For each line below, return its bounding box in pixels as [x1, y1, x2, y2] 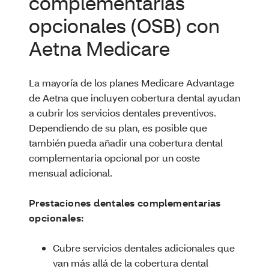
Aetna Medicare [29, 36, 170, 61]
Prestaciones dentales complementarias [29, 196, 221, 209]
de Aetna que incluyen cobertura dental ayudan [29, 91, 240, 104]
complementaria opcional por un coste [29, 151, 200, 164]
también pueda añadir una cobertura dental [29, 136, 223, 149]
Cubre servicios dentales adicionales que [53, 241, 235, 254]
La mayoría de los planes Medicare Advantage [29, 76, 234, 89]
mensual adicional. [29, 166, 112, 179]
